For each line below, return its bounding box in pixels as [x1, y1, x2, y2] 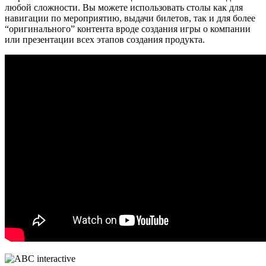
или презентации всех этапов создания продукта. [5, 34, 205, 45]
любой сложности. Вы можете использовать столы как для [5, 2, 243, 12]
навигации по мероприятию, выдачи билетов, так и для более [5, 12, 255, 23]
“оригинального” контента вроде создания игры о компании [5, 23, 251, 34]
